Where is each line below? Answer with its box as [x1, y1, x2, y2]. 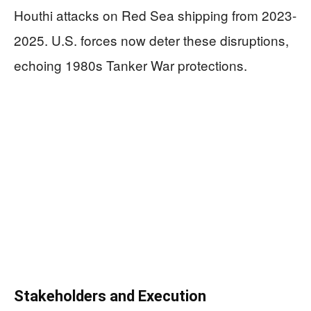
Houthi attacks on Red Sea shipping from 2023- [14, 6, 296, 25]
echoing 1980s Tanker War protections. [14, 56, 247, 75]
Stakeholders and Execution [14, 287, 206, 305]
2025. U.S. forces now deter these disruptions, [14, 31, 289, 50]
